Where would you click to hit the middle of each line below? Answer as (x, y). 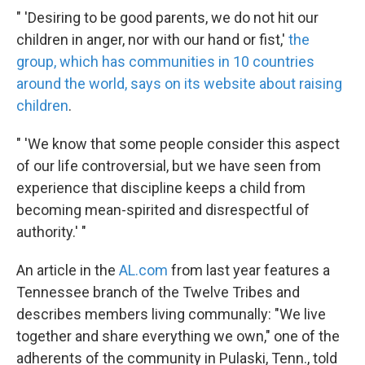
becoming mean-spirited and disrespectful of (163, 210)
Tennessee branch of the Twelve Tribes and (158, 292)
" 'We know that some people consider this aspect (178, 144)
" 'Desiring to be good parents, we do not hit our (167, 18)
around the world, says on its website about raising (179, 84)
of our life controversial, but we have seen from (169, 166)
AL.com (143, 270)
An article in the (68, 270)
